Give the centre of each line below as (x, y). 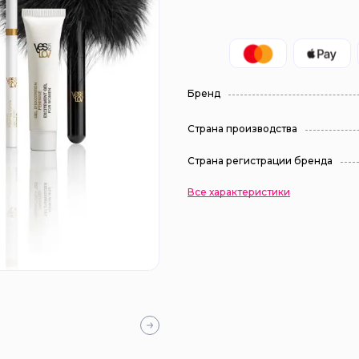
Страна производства (242, 129)
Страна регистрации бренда (260, 161)
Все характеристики (239, 192)
